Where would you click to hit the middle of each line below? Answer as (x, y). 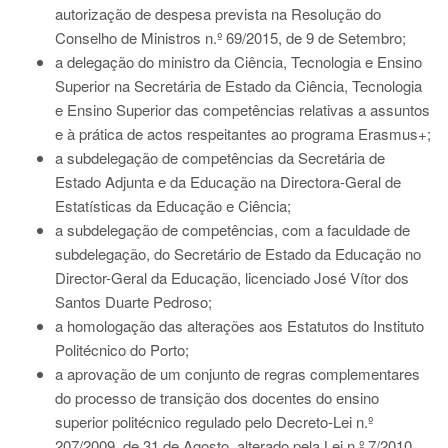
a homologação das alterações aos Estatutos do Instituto (239, 325)
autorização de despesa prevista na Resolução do (218, 13)
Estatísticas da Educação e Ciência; (173, 205)
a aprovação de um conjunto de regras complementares (237, 373)
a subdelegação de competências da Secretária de (220, 157)
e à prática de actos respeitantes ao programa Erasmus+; (243, 133)
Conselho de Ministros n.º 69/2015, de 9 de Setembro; (230, 37)
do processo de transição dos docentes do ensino (217, 397)
